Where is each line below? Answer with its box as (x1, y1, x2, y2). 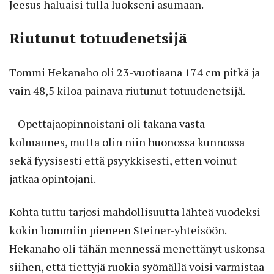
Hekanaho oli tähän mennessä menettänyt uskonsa (9, 240, 265, 256)
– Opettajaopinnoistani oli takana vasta (9, 116, 205, 131)
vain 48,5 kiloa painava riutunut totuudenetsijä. (9, 83, 245, 98)
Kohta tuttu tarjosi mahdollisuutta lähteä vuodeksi (9, 204, 261, 219)
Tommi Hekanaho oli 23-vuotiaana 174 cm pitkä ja (9, 64, 260, 80)
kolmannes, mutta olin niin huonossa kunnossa (9, 134, 245, 149)
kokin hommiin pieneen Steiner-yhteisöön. (9, 222, 226, 237)
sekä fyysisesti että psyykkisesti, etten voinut (9, 152, 237, 168)
